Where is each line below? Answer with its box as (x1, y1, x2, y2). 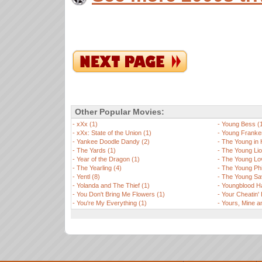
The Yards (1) (77, 147, 116, 154)
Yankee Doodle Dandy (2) (77, 138, 150, 145)
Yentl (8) (77, 173, 100, 180)
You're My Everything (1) (77, 199, 147, 206)
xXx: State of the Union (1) (77, 129, 151, 136)
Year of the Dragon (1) (77, 156, 140, 163)
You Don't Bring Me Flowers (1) (77, 191, 165, 198)
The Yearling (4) (77, 164, 122, 171)
